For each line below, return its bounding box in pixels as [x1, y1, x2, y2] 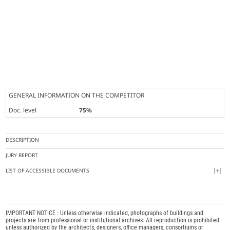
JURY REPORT [6, 151, 39, 159]
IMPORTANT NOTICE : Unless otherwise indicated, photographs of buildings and [6, 209, 204, 217]
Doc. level [9, 106, 37, 115]
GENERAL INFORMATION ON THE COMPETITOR [9, 91, 145, 100]
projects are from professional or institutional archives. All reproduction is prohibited [6, 217, 220, 224]
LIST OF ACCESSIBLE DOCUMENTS [6, 167, 90, 175]
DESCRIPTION [6, 136, 40, 144]
